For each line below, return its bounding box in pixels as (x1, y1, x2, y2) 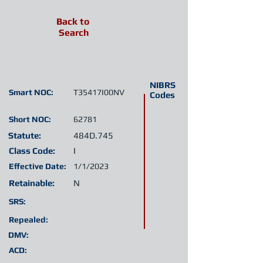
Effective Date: (9, 161, 66, 171)
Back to (56, 16, 89, 27)
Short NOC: (9, 114, 51, 124)
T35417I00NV (73, 87, 124, 97)
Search (59, 27, 89, 38)
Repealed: (9, 215, 48, 224)
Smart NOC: (9, 87, 53, 97)
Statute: (8, 130, 41, 140)
